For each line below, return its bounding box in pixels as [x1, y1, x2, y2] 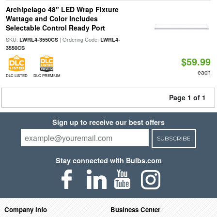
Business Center [110, 204, 161, 214]
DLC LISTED [5, 73, 28, 78]
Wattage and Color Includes [5, 14, 98, 23]
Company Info [4, 204, 47, 214]
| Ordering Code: [58, 35, 100, 43]
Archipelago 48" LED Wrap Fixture [5, 4, 119, 14]
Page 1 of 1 [169, 93, 206, 102]
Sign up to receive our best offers [52, 117, 165, 127]
